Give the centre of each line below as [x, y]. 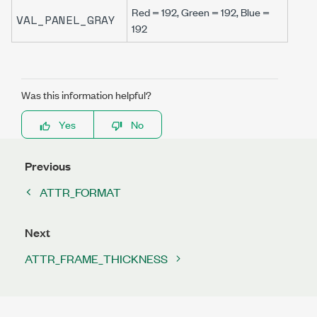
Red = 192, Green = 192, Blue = [201, 12]
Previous [48, 166]
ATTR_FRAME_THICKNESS [96, 258]
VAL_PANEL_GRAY [66, 20]
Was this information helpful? [86, 94]
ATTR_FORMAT [80, 192]
